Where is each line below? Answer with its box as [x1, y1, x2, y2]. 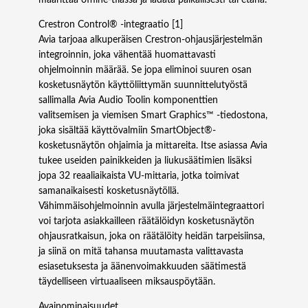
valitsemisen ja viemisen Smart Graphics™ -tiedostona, [38, 111, 267, 121]
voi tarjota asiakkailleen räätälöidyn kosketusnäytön [38, 217, 254, 227]
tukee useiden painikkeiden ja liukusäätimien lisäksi [38, 156, 252, 166]
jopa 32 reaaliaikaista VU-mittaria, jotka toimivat [38, 171, 239, 181]
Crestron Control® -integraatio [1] [38, 20, 183, 30]
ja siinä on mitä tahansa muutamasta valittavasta [38, 247, 243, 257]
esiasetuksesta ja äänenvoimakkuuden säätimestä [38, 262, 246, 272]
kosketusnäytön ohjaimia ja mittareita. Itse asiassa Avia [38, 141, 267, 151]
